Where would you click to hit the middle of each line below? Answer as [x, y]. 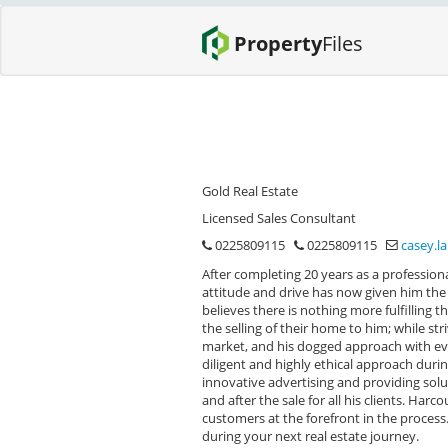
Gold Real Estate [250, 191]
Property [277, 43]
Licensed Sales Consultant [279, 218]
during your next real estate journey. [310, 436]
